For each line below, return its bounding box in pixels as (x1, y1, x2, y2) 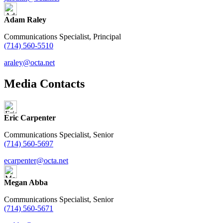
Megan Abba (4, 178, 48, 187)
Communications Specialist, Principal (4, 32, 121, 41)
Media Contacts (4, 77, 85, 90)
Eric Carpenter (4, 113, 56, 122)
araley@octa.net (4, 58, 55, 67)
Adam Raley (4, 15, 46, 24)
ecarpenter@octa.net (4, 156, 68, 165)
